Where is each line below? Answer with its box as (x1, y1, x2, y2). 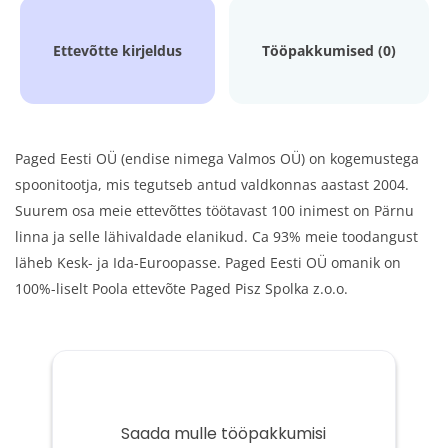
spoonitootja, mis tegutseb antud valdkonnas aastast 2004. (15, 175, 409, 194)
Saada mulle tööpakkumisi (121, 422, 327, 445)
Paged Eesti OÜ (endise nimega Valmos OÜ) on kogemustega (15, 149, 419, 168)
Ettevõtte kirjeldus (52, 41, 182, 60)
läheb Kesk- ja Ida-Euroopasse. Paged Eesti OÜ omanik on (15, 253, 401, 272)
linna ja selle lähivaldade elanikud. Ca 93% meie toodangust (15, 227, 418, 246)
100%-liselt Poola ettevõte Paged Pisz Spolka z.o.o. (15, 279, 348, 298)
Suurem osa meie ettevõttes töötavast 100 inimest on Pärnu (15, 201, 414, 220)
